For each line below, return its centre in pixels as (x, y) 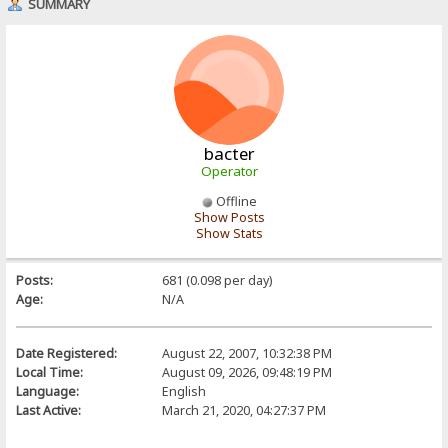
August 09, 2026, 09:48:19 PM (246, 372)
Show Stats (229, 233)
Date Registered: (67, 353)
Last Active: (49, 410)
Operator (229, 170)
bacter (229, 153)
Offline (234, 201)
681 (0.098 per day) (216, 280)
